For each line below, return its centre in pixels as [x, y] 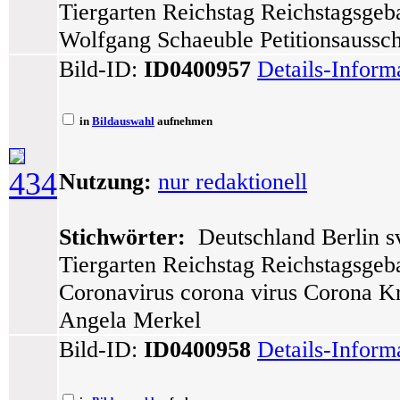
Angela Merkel [130, 320]
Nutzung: [105, 181]
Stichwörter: [122, 237]
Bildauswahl [123, 121]
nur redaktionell [233, 181]
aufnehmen [183, 121]
